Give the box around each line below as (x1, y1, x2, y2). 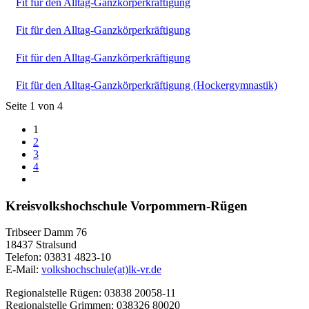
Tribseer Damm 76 (6, 226, 87, 239)
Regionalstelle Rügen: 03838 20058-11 (6, 287, 176, 299)
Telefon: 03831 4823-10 (6, 251, 111, 263)
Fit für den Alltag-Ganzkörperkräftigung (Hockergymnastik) (16, 79, 277, 91)
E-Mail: (6, 263, 41, 276)
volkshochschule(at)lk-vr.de (41, 263, 161, 276)
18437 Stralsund (6, 239, 77, 251)
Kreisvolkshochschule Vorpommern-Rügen (6, 198, 248, 213)
